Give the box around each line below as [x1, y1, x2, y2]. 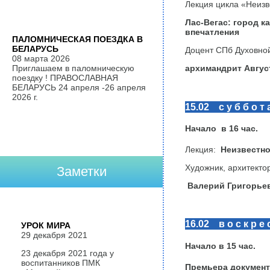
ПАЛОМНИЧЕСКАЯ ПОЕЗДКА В [12, 34, 143, 44]
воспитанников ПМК [21, 258, 100, 268]
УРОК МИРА [21, 221, 71, 230]
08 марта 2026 [12, 54, 70, 63]
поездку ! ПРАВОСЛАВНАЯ [12, 73, 118, 83]
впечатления [184, 27, 239, 37]
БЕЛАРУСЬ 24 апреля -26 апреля [12, 83, 146, 92]
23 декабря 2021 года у [21, 248, 114, 258]
